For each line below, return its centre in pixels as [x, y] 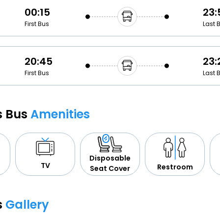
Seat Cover [110, 169]
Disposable [110, 158]
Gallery [27, 204]
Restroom [175, 167]
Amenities [60, 114]
